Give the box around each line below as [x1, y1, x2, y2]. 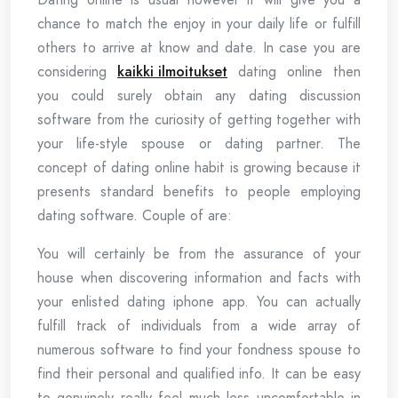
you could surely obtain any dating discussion [37, 85, 361, 106]
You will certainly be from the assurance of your [37, 243, 361, 264]
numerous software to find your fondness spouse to [37, 339, 361, 360]
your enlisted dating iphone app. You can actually [37, 291, 361, 312]
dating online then [227, 61, 361, 82]
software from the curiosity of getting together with [37, 109, 361, 130]
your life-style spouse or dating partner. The [37, 133, 361, 154]
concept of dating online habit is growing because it [37, 157, 361, 178]
